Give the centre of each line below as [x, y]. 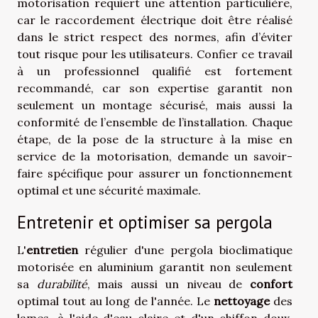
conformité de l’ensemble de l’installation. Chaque [155, 122]
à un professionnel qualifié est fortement [155, 71]
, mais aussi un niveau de [169, 284]
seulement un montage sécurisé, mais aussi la [155, 105]
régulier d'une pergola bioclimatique [185, 250]
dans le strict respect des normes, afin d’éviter [155, 37]
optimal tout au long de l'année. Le [115, 301]
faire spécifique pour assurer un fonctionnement [155, 173]
